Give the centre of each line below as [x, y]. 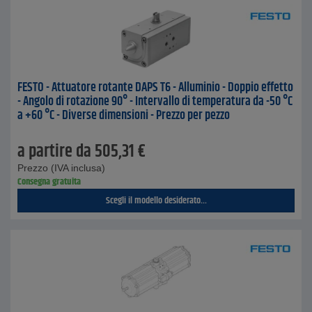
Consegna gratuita [49, 182]
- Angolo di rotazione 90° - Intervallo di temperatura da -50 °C [155, 102]
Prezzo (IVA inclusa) [61, 168]
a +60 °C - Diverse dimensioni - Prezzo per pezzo [124, 116]
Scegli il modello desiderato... [156, 201]
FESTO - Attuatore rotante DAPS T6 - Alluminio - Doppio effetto [155, 88]
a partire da [54, 152]
